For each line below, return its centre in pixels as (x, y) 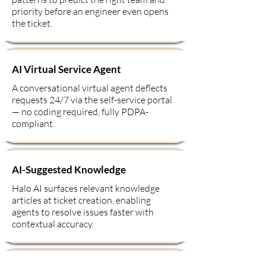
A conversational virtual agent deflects (90, 88)
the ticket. (32, 23)
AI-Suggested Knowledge (69, 170)
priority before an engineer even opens (90, 11)
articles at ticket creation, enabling (81, 200)
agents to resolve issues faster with (83, 212)
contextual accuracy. (53, 224)
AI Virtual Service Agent (66, 69)
